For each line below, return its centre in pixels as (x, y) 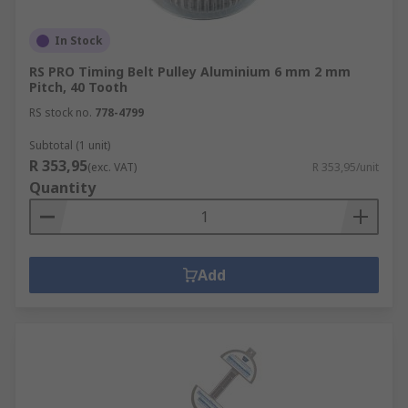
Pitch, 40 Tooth (78, 87)
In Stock (79, 41)
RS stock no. (61, 112)
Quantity (62, 188)
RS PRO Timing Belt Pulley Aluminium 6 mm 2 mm (190, 71)
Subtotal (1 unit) (70, 145)
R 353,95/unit (346, 167)
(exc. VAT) (112, 167)
